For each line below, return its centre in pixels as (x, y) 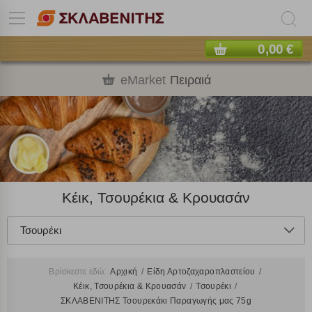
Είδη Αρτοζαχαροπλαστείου (203, 272)
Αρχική (125, 272)
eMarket (143, 80)
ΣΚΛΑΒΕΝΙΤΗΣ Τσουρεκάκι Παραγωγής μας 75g (156, 301)
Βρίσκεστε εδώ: (79, 272)
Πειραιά (190, 80)
